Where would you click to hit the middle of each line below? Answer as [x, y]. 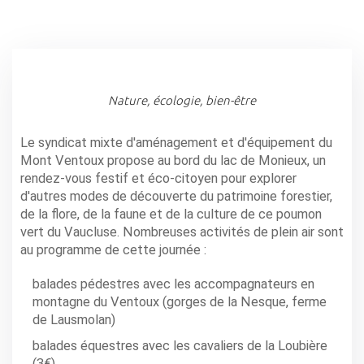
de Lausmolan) [74, 320]
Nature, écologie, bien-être [182, 100]
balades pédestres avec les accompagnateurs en [173, 284]
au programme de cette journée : [113, 250]
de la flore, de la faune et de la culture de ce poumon [171, 214]
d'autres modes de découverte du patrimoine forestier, [176, 197]
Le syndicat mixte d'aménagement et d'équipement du [176, 143]
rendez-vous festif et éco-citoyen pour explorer [158, 179]
